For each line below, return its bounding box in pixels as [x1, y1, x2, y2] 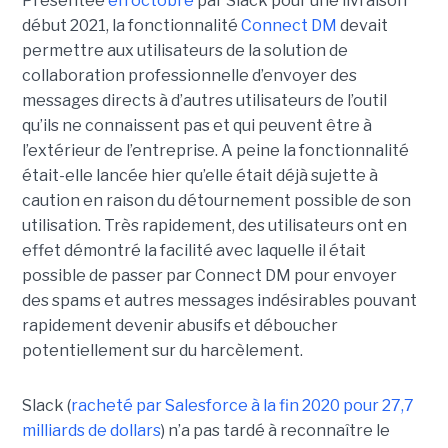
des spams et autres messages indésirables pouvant [21, 291, 417, 311]
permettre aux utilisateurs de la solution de [21, 41, 348, 61]
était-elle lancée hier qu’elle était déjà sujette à [21, 166, 378, 186]
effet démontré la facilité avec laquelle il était [21, 241, 366, 261]
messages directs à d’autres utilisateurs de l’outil [21, 91, 387, 111]
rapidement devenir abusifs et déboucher [21, 316, 338, 336]
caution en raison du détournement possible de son [21, 191, 411, 211]
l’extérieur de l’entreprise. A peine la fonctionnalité [21, 141, 409, 161]
